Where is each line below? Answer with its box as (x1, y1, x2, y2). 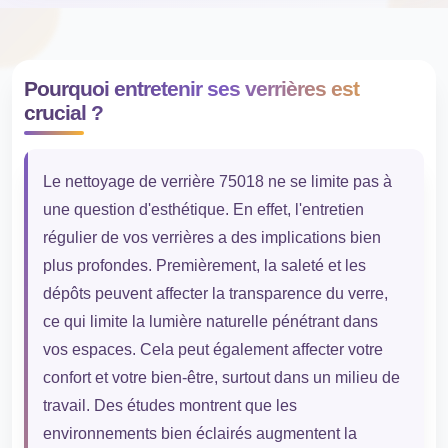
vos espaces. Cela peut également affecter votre (42, 341, 383, 359)
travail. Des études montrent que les (42, 397, 297, 415)
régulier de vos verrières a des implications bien (42, 229, 381, 247)
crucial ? (23, 101, 103, 125)
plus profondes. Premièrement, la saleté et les (42, 257, 366, 275)
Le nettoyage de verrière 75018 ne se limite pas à (42, 173, 392, 191)
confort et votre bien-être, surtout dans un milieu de (42, 369, 400, 387)
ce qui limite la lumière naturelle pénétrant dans (42, 313, 378, 331)
